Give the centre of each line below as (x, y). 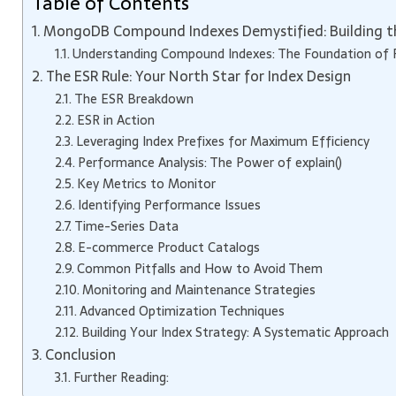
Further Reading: (121, 377)
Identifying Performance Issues (169, 205)
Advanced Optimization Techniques (182, 311)
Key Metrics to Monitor (146, 184)
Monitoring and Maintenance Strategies (198, 290)
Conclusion (81, 354)
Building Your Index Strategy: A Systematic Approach (235, 332)
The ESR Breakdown (133, 99)
